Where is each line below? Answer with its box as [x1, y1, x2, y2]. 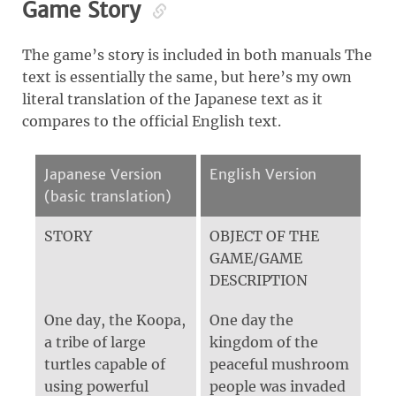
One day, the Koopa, [44, 310, 186, 329]
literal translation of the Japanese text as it [22, 89, 323, 108]
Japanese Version [44, 164, 162, 183]
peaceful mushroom [209, 354, 349, 373]
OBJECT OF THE [209, 226, 319, 245]
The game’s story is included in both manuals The [22, 45, 372, 64]
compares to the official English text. [22, 111, 281, 130]
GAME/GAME [209, 248, 302, 267]
